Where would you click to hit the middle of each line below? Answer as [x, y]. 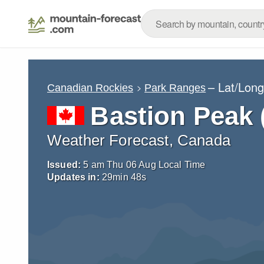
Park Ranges [175, 88]
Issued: [64, 165]
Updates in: [73, 177]
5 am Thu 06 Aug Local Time [144, 165]
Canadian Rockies [90, 88]
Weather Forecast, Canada [139, 140]
